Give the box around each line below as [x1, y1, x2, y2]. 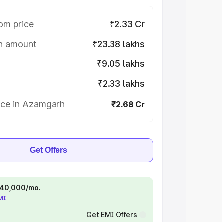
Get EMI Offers [86, 210, 137, 219]
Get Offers [30, 146, 67, 154]
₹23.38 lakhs [92, 39, 145, 49]
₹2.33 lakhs [97, 78, 145, 89]
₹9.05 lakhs [96, 58, 145, 69]
